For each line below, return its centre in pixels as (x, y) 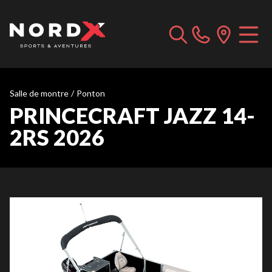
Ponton (91, 93)
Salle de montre (39, 93)
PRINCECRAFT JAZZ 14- (132, 115)
